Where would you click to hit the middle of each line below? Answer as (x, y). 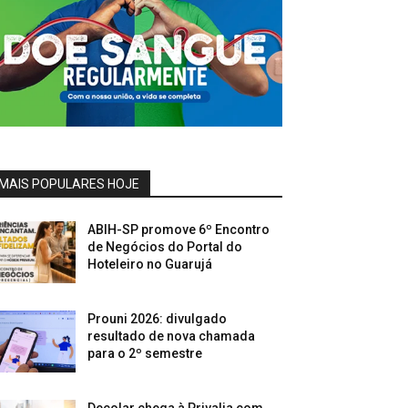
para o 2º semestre (145, 354)
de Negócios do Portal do (165, 247)
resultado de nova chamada (172, 337)
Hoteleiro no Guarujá (150, 265)
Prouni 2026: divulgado (158, 319)
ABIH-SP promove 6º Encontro (179, 230)
